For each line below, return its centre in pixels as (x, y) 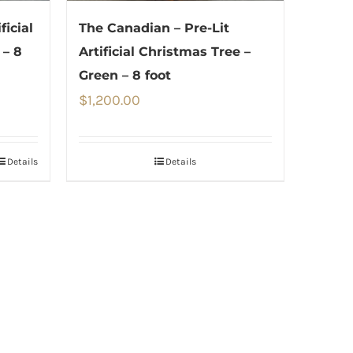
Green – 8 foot (124, 76)
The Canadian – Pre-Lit (154, 28)
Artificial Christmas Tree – (164, 52)
